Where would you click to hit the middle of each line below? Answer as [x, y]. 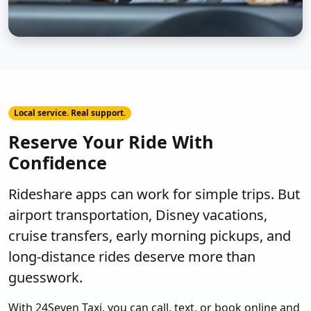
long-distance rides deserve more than [132, 257]
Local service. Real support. [69, 112]
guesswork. [45, 278]
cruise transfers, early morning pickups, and [150, 236]
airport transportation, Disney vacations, [138, 215]
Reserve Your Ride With [111, 142]
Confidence [58, 163]
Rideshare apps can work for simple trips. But [154, 194]
